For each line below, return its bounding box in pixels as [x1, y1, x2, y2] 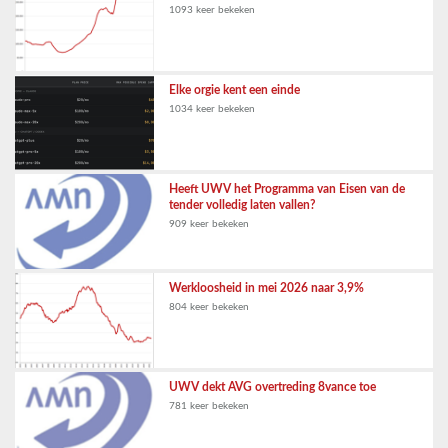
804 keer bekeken [169, 302, 250, 313]
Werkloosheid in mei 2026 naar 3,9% [169, 282, 365, 295]
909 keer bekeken [169, 219, 250, 230]
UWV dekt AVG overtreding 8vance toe [169, 381, 377, 394]
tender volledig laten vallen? [169, 199, 317, 212]
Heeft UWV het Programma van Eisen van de [169, 183, 406, 196]
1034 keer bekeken [169, 104, 256, 115]
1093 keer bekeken [169, 5, 256, 16]
